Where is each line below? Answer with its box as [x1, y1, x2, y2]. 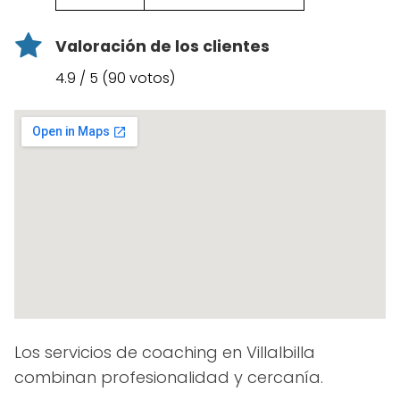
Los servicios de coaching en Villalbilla [14, 340, 315, 363]
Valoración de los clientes [55, 35, 270, 57]
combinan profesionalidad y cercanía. [14, 365, 323, 388]
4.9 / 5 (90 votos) [55, 67, 175, 88]
